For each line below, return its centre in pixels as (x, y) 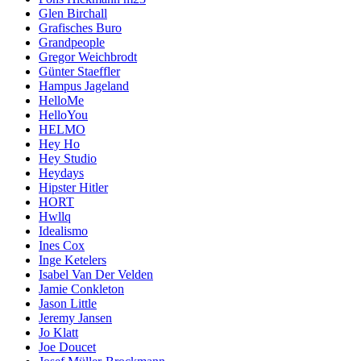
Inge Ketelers (73, 260)
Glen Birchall (73, 14)
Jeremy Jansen (75, 318)
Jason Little (68, 304)
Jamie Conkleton (81, 289)
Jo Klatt (58, 333)
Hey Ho (59, 144)
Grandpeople (72, 43)
